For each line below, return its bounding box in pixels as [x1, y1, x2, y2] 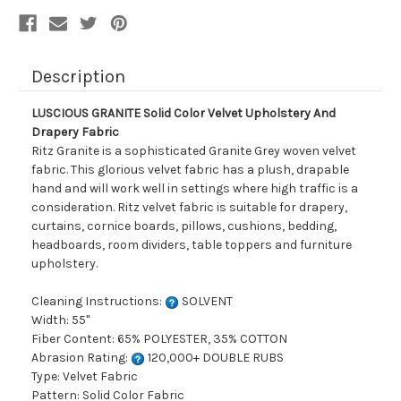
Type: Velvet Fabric [31, 369, 138, 385]
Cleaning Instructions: [31, 294, 165, 310]
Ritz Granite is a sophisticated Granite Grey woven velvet [31, 143, 356, 159]
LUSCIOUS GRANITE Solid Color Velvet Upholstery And [31, 106, 336, 122]
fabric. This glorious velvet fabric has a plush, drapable [31, 162, 349, 178]
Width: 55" [31, 312, 90, 328]
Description [31, 66, 125, 88]
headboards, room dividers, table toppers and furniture [31, 237, 352, 253]
